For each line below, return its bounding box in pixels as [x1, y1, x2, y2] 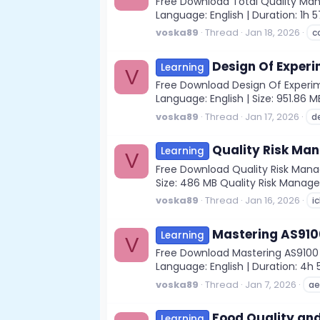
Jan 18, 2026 [245, 26, 300, 40]
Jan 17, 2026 [245, 109, 299, 124]
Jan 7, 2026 [245, 277, 296, 291]
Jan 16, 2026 [245, 194, 300, 208]
